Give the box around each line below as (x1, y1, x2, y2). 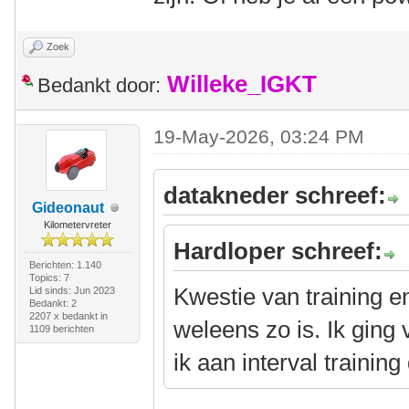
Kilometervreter (43, 219, 111, 230)
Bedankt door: (37, 74, 161, 97)
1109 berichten (28, 323, 94, 334)
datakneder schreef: (163, 182, 387, 209)
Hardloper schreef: (173, 237, 383, 265)
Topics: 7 (28, 272, 69, 283)
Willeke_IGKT (167, 71, 317, 97)
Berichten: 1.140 (28, 259, 101, 270)
